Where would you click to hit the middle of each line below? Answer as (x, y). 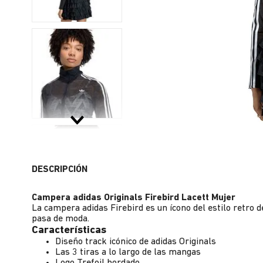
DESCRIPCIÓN (60, 170)
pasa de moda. (60, 219)
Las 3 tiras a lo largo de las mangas (128, 252)
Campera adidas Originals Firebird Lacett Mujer (134, 198)
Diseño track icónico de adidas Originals (136, 242)
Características (69, 230)
